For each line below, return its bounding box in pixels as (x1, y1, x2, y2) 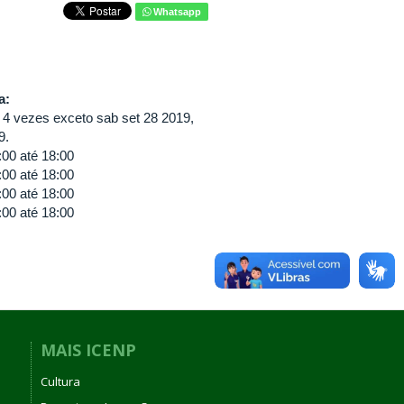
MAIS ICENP (40, 339, 136, 361)
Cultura (40, 372, 80, 390)
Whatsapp (150, 6, 201, 17)
